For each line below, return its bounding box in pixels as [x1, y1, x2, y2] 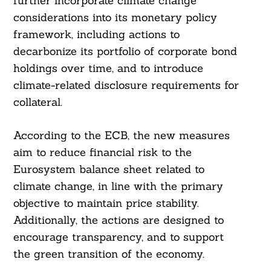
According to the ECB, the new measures [13, 128, 230, 143]
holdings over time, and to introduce [13, 61, 203, 76]
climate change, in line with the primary [13, 179, 223, 194]
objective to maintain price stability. [13, 196, 199, 211]
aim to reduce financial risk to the [13, 145, 192, 160]
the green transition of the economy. [13, 247, 204, 261]
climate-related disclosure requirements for [13, 78, 239, 93]
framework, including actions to [13, 27, 180, 42]
